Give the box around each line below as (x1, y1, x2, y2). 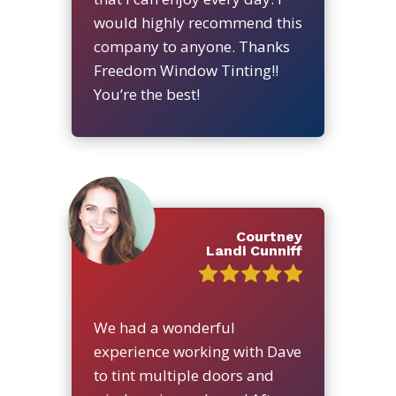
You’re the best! (93, 83, 200, 104)
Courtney (235, 227, 302, 245)
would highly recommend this (93, 11, 302, 33)
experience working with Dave (93, 340, 301, 362)
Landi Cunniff (205, 241, 302, 259)
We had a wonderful (93, 316, 235, 338)
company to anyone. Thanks (93, 35, 290, 57)
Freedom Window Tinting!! (93, 59, 278, 80)
